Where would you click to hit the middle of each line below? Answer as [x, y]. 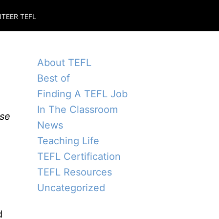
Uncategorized [71, 188]
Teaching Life [68, 141]
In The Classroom [77, 109]
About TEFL [64, 63]
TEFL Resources [75, 172]
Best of [54, 78]
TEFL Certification [79, 156]
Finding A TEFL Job [82, 94]
